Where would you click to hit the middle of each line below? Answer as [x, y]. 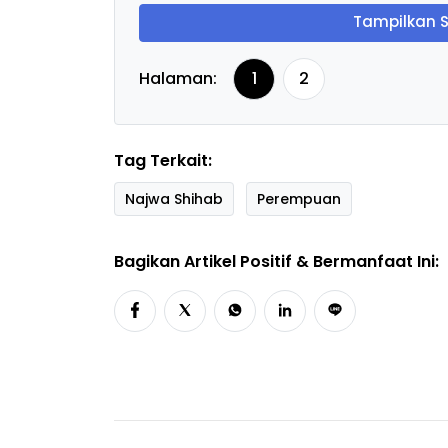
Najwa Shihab [174, 198]
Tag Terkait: [163, 160]
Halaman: [178, 78]
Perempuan [299, 198]
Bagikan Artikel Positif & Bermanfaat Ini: [276, 261]
